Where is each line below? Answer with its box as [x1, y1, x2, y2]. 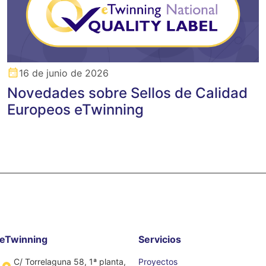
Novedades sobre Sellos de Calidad [7, 84, 248, 102]
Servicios [138, 233, 181, 245]
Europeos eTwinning [7, 100, 144, 118]
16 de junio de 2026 [18, 66, 109, 79]
